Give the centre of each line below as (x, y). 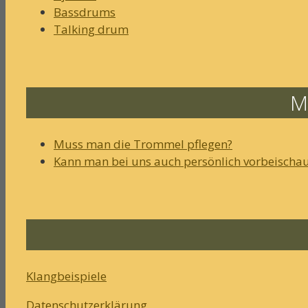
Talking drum (91, 30)
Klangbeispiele (66, 276)
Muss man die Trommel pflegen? (143, 144)
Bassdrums (85, 12)
